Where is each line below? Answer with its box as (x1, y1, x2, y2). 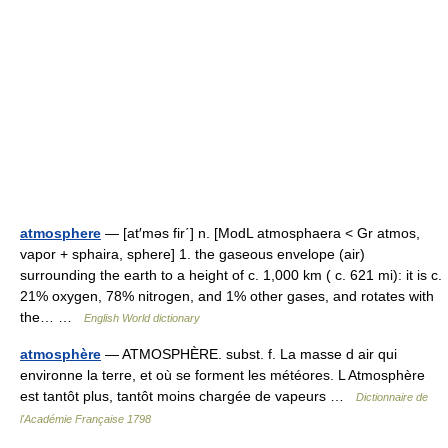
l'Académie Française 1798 (20, 413, 151, 425)
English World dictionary (84, 312, 200, 324)
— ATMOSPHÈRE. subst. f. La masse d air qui (101, 346, 397, 362)
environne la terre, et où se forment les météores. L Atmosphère (20, 367, 425, 383)
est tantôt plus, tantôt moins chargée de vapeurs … (20, 388, 356, 404)
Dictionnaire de (356, 391, 428, 403)
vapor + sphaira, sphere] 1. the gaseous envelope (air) (20, 246, 365, 262)
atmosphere (20, 225, 101, 241)
